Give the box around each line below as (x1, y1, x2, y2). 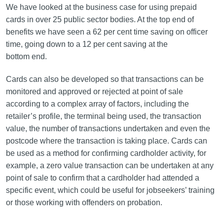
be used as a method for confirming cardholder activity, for (5, 149, 206, 157)
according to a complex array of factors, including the (5, 100, 189, 108)
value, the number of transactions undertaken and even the (5, 124, 210, 133)
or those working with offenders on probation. (5, 198, 162, 207)
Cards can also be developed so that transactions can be (5, 75, 204, 83)
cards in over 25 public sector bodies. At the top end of (5, 15, 194, 24)
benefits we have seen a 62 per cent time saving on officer (5, 28, 208, 36)
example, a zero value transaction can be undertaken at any (5, 161, 214, 170)
